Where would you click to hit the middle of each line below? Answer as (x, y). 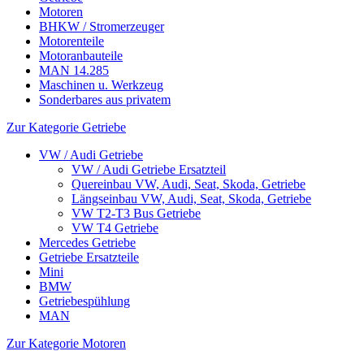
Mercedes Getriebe (87, 243)
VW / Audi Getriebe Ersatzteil (149, 169)
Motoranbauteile (81, 56)
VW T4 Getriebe (115, 228)
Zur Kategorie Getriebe (66, 127)
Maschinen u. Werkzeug (101, 85)
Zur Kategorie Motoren (66, 343)
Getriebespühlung (84, 301)
